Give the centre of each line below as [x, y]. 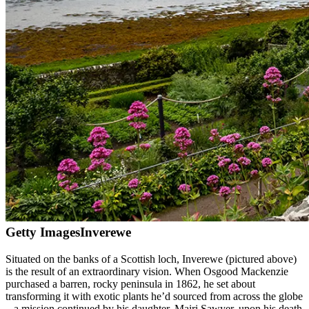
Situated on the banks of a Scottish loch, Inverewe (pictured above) [151, 259]
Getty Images [43, 232]
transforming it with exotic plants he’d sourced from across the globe [154, 296]
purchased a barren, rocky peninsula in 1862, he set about [130, 283]
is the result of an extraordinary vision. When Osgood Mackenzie [147, 271]
